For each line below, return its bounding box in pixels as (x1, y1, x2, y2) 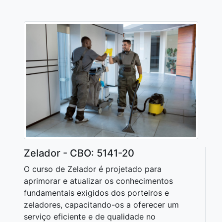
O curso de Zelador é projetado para (24, 164, 162, 174)
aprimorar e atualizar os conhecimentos (24, 176, 173, 186)
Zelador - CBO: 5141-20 (24, 147, 134, 160)
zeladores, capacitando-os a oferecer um (24, 200, 179, 210)
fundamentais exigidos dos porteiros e (24, 188, 169, 198)
